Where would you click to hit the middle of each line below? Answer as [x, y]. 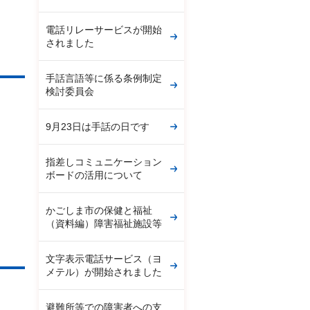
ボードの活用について [94, 175]
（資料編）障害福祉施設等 [104, 224]
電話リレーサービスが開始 [104, 30]
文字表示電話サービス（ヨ [104, 259]
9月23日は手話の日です [98, 127]
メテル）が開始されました [104, 272]
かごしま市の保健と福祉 [99, 210]
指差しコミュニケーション [104, 162]
